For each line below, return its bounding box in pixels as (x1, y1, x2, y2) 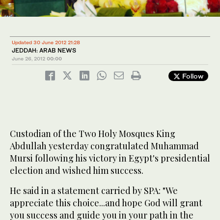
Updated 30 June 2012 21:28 (12, 39, 80, 46)
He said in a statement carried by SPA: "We (10, 185, 178, 197)
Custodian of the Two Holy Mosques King (10, 128, 175, 140)
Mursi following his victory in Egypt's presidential (10, 152, 210, 165)
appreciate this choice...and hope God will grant (10, 197, 202, 209)
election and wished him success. (10, 165, 143, 177)
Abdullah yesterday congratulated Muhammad (10, 140, 199, 152)
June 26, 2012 (12, 55, 45, 62)
